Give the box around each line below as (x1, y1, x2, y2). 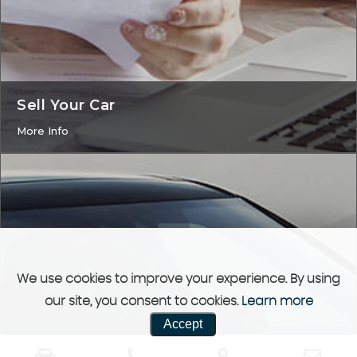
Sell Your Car (17, 96, 116, 115)
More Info (17, 124, 69, 138)
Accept (163, 317, 202, 331)
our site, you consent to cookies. (44, 295, 241, 308)
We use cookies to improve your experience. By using (17, 273, 340, 285)
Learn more (241, 295, 313, 308)
